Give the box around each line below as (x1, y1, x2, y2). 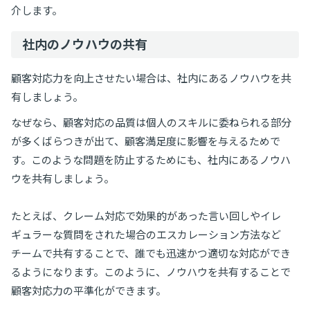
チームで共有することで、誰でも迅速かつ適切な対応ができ (11, 246, 291, 259)
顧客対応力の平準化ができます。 (11, 284, 166, 297)
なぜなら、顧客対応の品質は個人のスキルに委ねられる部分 (11, 116, 291, 129)
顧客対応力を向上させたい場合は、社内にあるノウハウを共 (11, 71, 291, 84)
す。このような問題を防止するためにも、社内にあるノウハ (11, 153, 291, 166)
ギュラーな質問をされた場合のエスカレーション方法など (11, 228, 281, 241)
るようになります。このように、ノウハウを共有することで (11, 265, 291, 278)
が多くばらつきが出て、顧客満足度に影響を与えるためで (11, 134, 280, 147)
